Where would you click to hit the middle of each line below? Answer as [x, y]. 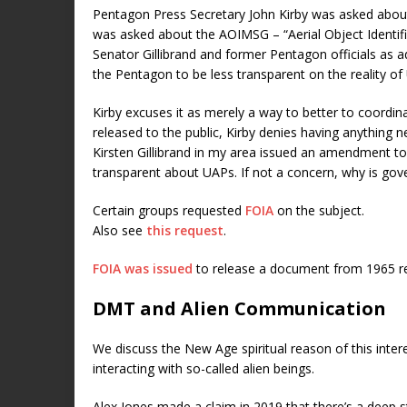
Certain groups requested [169, 210]
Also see [119, 230]
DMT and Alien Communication [239, 308]
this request [185, 230]
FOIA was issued [143, 268]
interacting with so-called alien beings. [203, 368]
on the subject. [319, 210]
